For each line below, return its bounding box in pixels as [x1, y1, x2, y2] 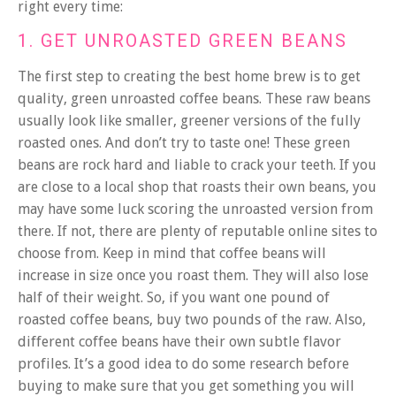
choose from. [18, 244, 103, 262]
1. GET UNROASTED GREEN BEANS [18, 29, 347, 51]
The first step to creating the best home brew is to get [18, 67, 361, 85]
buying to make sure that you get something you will [18, 377, 354, 394]
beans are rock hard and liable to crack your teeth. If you [18, 156, 377, 173]
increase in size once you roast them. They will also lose [18, 266, 369, 284]
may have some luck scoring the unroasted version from [18, 200, 373, 217]
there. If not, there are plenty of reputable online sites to [18, 222, 377, 240]
